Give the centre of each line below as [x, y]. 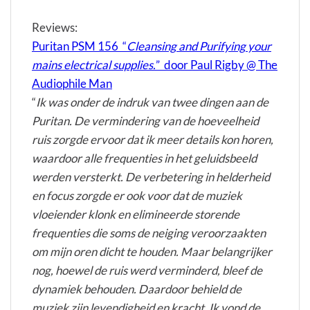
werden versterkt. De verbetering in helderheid [151, 177]
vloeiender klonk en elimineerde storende [136, 215]
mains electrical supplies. [94, 65]
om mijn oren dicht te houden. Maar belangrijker [152, 252]
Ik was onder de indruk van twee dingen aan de [152, 102]
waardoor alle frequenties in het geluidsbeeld [144, 158]
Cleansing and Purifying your [199, 46]
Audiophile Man [72, 84]
